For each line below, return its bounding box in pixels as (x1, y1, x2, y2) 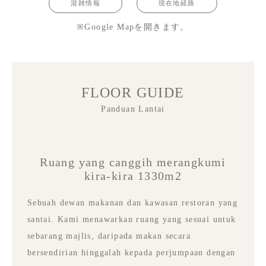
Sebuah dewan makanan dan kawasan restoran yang (27, 198, 238, 207)
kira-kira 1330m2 (84, 169, 182, 182)
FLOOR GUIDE (81, 84, 185, 100)
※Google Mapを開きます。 (77, 23, 189, 32)
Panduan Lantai (101, 104, 165, 113)
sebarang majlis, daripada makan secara (27, 231, 191, 240)
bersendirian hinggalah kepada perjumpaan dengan (27, 248, 236, 257)
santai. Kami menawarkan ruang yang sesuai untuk (27, 214, 236, 224)
